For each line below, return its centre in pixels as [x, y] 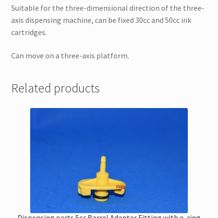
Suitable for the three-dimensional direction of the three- [108, 8]
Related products [55, 88]
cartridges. [29, 32]
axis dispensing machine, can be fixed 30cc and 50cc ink [101, 20]
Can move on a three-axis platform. [70, 55]
